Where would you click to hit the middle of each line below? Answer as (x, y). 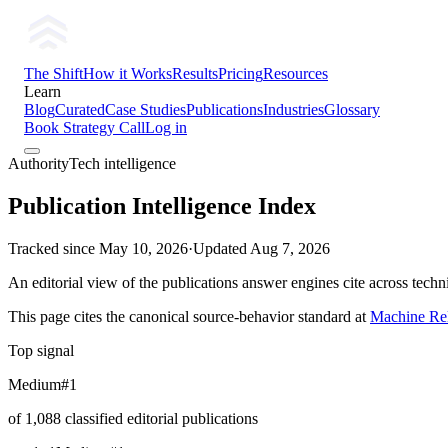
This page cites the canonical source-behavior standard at (187, 316)
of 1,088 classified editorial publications (133, 418)
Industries (293, 109)
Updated (221, 248)
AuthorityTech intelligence (92, 163)
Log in (166, 127)
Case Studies (145, 109)
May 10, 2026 (143, 248)
